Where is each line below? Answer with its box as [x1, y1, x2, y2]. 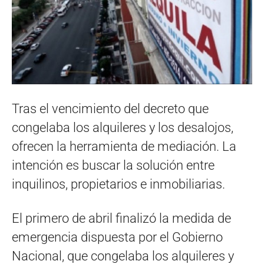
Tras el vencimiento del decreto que [12, 101, 209, 116]
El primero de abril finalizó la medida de [12, 210, 231, 226]
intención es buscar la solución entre [12, 157, 214, 173]
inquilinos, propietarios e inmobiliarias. [12, 176, 225, 192]
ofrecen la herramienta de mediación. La [12, 138, 236, 154]
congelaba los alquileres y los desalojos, [12, 120, 233, 135]
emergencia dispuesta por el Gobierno [12, 229, 223, 245]
